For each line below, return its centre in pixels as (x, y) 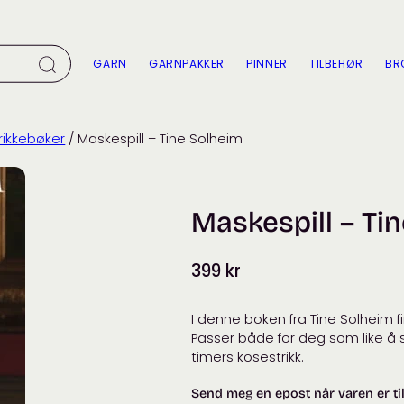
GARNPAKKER (187, 64)
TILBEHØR (336, 64)
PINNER (267, 64)
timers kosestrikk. (248, 357)
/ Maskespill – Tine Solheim (154, 139)
